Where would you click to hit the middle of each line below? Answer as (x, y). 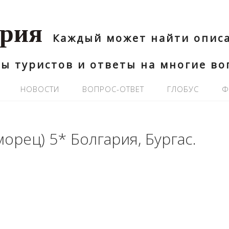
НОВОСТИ (40, 89)
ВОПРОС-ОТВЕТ (113, 89)
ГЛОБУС (183, 89)
